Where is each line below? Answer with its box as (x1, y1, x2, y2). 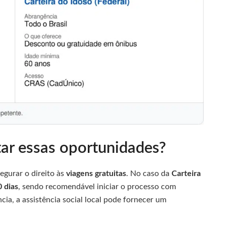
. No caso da (126, 169, 172, 178)
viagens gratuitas (66, 169, 126, 178)
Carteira (172, 169, 201, 178)
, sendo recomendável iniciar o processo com (18, 182, 176, 191)
